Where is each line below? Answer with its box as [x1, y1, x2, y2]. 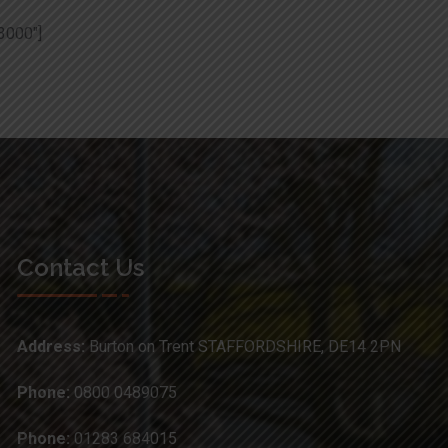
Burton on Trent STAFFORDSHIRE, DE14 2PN [89, 336, 401, 356]
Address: [17, 336, 89, 356]
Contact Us [17, 252, 144, 282]
